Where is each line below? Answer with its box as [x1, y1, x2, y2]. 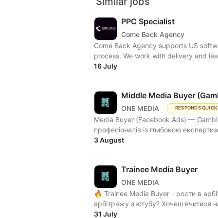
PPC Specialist [121, 17, 175, 27]
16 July [94, 62, 117, 71]
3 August [94, 136, 124, 145]
